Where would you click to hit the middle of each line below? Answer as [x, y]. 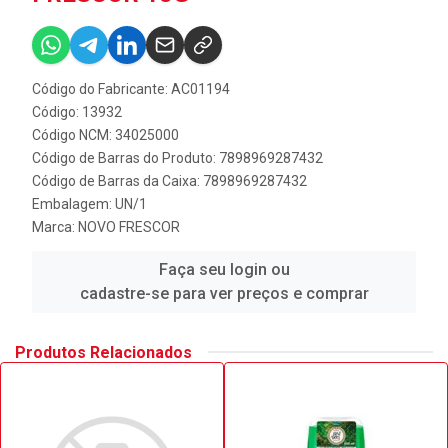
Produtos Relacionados [103, 352]
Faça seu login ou [224, 269]
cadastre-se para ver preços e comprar [224, 293]
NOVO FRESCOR [129, 226]
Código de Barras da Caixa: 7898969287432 [169, 180]
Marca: [55, 226]
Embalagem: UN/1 [89, 203]
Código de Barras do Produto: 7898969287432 [177, 157]
